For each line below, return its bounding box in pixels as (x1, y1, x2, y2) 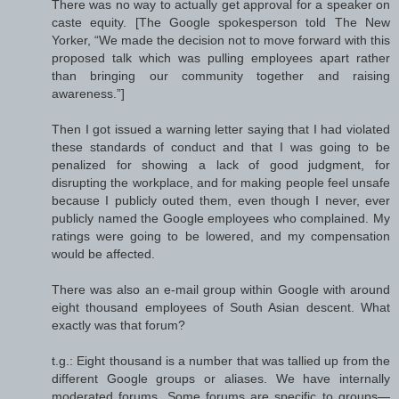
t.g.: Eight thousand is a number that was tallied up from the (52, 354, 390, 369)
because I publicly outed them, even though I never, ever (52, 193, 390, 208)
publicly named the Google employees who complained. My (52, 211, 390, 226)
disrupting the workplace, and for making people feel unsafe (52, 175, 390, 191)
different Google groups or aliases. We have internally (52, 371, 390, 387)
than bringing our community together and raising (52, 69, 390, 84)
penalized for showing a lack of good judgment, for (52, 158, 390, 173)
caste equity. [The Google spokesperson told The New (52, 15, 390, 30)
